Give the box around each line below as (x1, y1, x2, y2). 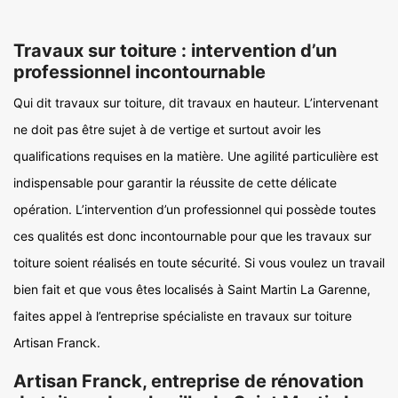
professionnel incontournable (13, 61, 266, 83)
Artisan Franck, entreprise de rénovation (13, 370, 363, 392)
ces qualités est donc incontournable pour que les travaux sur (13, 228, 371, 243)
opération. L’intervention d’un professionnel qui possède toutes (13, 202, 376, 217)
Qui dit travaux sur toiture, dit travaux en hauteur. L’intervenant (13, 95, 378, 110)
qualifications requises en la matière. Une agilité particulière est (13, 148, 378, 163)
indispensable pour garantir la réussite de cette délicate (13, 175, 337, 190)
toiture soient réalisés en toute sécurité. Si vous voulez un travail (13, 255, 385, 270)
